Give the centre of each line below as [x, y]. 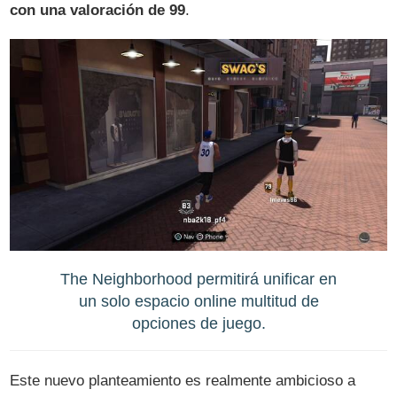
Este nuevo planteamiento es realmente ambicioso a [183, 380]
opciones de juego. [198, 323]
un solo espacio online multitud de [198, 300]
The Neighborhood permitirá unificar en [198, 278]
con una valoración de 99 [98, 11]
